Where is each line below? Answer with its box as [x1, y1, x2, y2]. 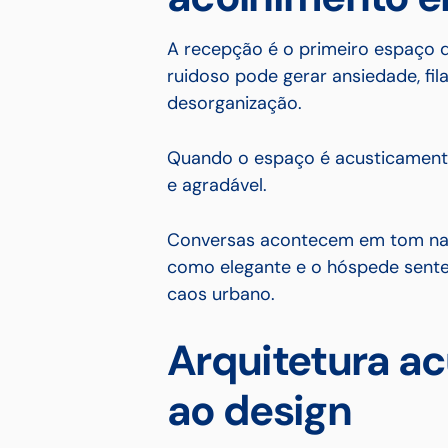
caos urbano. [167, 282, 275, 306]
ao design [167, 383, 351, 438]
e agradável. [167, 173, 267, 197]
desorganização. [167, 91, 302, 115]
